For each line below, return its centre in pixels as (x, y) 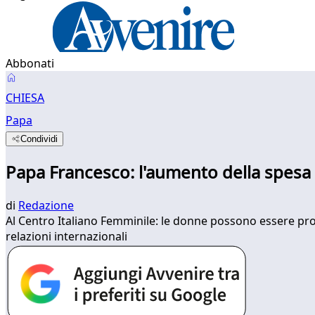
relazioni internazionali (66, 236)
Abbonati (30, 63)
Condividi (39, 139)
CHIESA (25, 98)
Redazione (46, 205)
